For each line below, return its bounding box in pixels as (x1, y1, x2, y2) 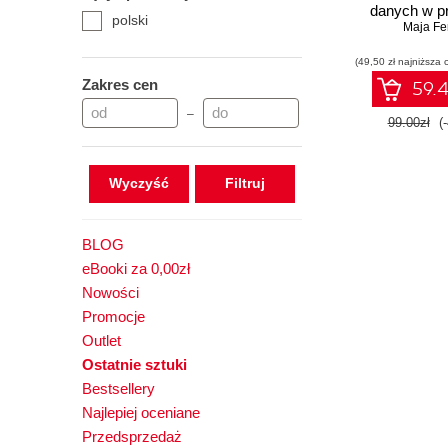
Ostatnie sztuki (82, 356, 187, 373)
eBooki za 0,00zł (82, 260, 190, 277)
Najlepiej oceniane (82, 404, 200, 421)
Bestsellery (82, 380, 155, 397)
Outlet (82, 332, 121, 349)
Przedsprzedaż (82, 428, 182, 445)
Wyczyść (108, 175, 169, 191)
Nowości (82, 284, 139, 301)
